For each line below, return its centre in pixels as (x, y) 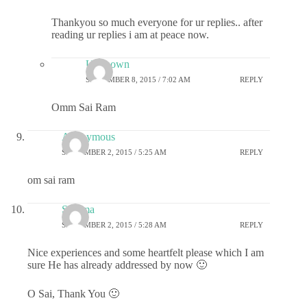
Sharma (78, 210)
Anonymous (88, 137)
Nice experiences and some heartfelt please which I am (146, 253)
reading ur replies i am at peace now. (130, 35)
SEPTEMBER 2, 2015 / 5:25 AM (114, 152)
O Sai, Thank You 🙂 (73, 294)
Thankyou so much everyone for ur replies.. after (157, 23)
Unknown (108, 64)
